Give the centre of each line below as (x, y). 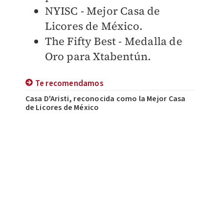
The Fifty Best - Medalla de (113, 41)
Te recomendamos (69, 84)
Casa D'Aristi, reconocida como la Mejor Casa (105, 99)
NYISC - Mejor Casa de (102, 11)
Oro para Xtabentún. (98, 56)
